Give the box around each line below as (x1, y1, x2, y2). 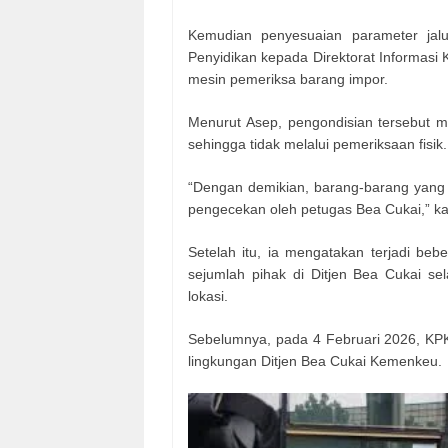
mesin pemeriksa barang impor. (188, 71, 388, 88)
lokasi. (188, 288, 228, 305)
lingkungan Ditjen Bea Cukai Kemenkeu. (188, 353, 442, 370)
